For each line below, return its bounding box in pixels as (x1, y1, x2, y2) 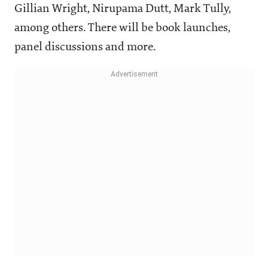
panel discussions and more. (14, 41, 160, 54)
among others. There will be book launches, (14, 22, 230, 35)
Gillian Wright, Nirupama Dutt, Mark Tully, (14, 3, 230, 16)
